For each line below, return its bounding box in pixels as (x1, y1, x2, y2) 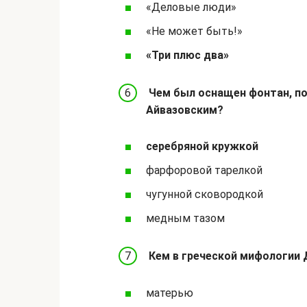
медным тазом (146, 212, 225, 225)
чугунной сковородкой (146, 188, 263, 201)
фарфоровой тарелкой (146, 163, 262, 177)
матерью (146, 286, 193, 299)
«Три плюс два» (146, 49, 229, 62)
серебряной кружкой (146, 139, 258, 153)
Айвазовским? (146, 103, 223, 116)
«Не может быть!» (146, 24, 243, 38)
